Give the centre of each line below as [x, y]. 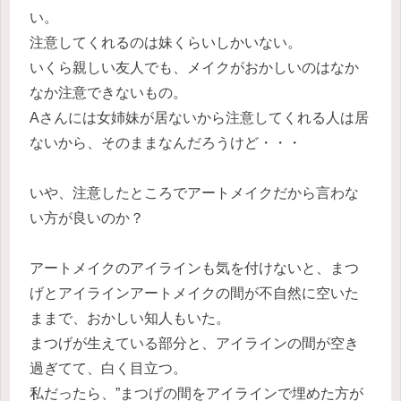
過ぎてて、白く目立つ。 [108, 369]
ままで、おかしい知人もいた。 [130, 319]
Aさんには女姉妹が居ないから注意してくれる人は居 [199, 118]
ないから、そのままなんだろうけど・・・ [166, 143]
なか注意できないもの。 [108, 93]
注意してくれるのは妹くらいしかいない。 [166, 43]
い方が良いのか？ [87, 218]
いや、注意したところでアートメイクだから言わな [194, 193]
